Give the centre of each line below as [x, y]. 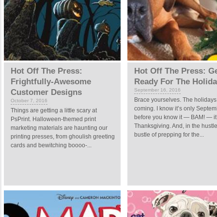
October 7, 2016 [29, 101]
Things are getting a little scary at [54, 110]
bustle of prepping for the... [169, 135]
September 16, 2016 [157, 90]
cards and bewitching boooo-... [51, 145]
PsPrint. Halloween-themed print [53, 119]
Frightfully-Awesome [51, 82]
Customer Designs [46, 92]
